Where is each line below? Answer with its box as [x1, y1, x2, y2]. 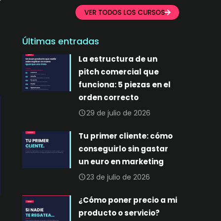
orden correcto [78, 92, 139, 103]
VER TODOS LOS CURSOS [84, 7, 165, 17]
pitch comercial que [78, 67, 159, 77]
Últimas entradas [22, 35, 99, 47]
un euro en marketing [78, 156, 164, 167]
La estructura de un [78, 54, 158, 64]
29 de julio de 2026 [86, 108, 151, 118]
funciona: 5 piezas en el [78, 79, 171, 90]
